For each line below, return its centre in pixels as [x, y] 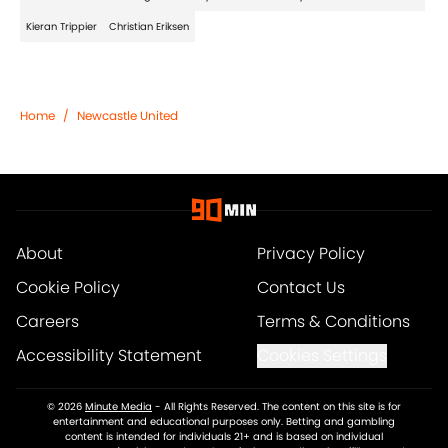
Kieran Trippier [61, 27]
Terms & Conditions [333, 322]
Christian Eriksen [149, 27]
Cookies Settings [321, 356]
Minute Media [118, 407]
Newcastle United [127, 116]
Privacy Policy [310, 254]
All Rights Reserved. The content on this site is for [282, 407]
